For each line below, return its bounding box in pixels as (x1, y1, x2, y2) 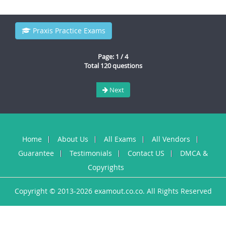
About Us (57, 134, 88, 144)
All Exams (103, 134, 136, 144)
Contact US (128, 148, 164, 158)
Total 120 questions (84, 61, 142, 70)
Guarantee (18, 148, 54, 158)
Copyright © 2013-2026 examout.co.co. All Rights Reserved (14, 186, 212, 196)
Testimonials (70, 148, 112, 158)
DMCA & (180, 148, 208, 158)
